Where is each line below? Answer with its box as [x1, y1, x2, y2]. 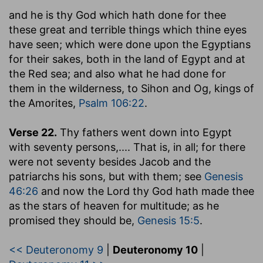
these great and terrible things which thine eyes [9, 23, 247, 36]
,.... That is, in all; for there [116, 140, 245, 153]
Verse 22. [9, 126, 57, 139]
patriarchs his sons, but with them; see [9, 170, 204, 183]
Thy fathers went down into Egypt [60, 126, 232, 139]
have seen [9, 38, 59, 50]
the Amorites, [9, 96, 79, 109]
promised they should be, [9, 214, 137, 227]
